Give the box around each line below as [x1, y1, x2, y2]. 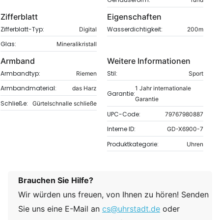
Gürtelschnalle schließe [32, 99, 97, 107]
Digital [79, 25, 97, 33]
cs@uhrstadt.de [102, 204, 160, 214]
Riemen [76, 69, 97, 77]
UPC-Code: [107, 110, 141, 118]
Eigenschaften [107, 11, 162, 22]
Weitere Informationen [107, 55, 191, 66]
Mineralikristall [56, 40, 97, 48]
